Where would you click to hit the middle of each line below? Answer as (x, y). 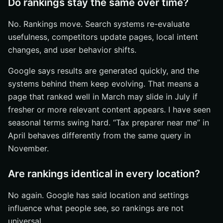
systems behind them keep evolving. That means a (103, 84)
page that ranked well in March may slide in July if (103, 97)
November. (28, 148)
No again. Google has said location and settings (98, 195)
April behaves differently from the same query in (99, 135)
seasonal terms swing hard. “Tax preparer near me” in (109, 122)
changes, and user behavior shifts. (72, 50)
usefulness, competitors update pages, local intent (103, 37)
